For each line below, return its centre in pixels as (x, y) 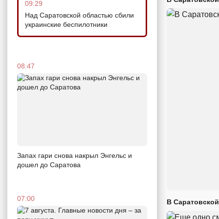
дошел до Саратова (49, 165)
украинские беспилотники (66, 24)
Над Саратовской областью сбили (79, 15)
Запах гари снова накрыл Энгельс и (75, 156)
